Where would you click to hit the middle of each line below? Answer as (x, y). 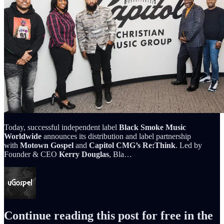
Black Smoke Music (152, 127)
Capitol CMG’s (115, 145)
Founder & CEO (31, 154)
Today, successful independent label (61, 127)
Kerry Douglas (84, 154)
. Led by (189, 145)
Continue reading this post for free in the (108, 215)
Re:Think (159, 145)
